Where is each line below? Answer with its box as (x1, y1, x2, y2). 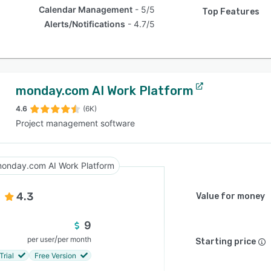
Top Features (201, 7, 260, 17)
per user (27, 235, 54, 244)
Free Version (34, 250, 76, 260)
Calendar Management (39, 4, 133, 15)
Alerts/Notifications (44, 19, 126, 29)
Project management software (16, 118, 135, 128)
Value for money (196, 191, 265, 201)
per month (57, 235, 91, 244)
